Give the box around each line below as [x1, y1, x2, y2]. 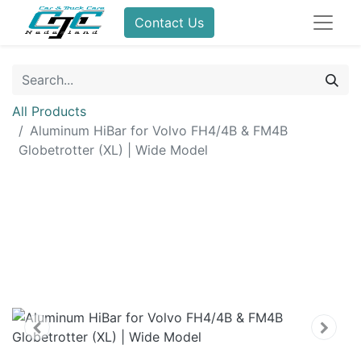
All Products [12, 103, 86, 119]
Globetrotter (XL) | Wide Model [19, 142, 208, 158]
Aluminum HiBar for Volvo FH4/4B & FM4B [30, 122, 288, 139]
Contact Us [135, 15, 205, 31]
